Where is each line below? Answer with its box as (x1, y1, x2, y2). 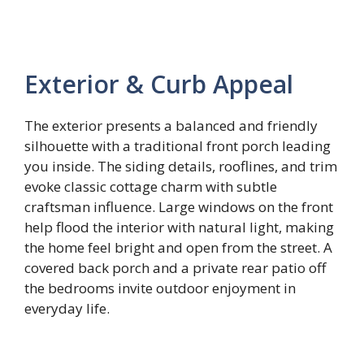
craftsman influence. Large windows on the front (24, 197, 333, 216)
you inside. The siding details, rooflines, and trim (24, 156, 337, 175)
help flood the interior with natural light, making (24, 217, 334, 236)
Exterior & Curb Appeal (24, 67, 293, 101)
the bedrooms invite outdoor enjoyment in (24, 278, 296, 297)
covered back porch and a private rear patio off (24, 258, 326, 277)
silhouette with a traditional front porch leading (24, 136, 331, 155)
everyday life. (24, 298, 110, 318)
